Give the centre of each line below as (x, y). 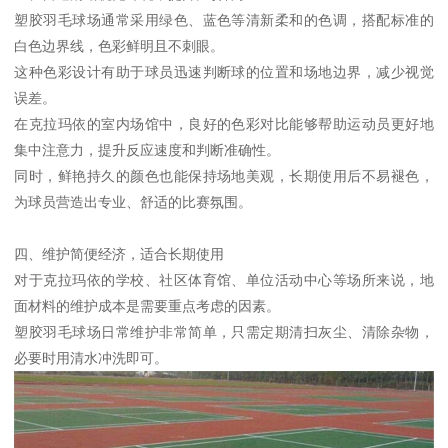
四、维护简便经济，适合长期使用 (119, 253)
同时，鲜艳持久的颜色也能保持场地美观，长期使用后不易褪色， (224, 175)
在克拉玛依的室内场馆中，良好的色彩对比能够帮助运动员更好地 (224, 123)
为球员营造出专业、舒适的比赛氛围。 (133, 201)
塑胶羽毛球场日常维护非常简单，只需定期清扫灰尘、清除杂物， (224, 331)
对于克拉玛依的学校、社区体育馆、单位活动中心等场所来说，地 (224, 279)
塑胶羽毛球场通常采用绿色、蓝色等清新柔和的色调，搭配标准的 (224, 19)
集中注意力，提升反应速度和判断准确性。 (147, 149)
